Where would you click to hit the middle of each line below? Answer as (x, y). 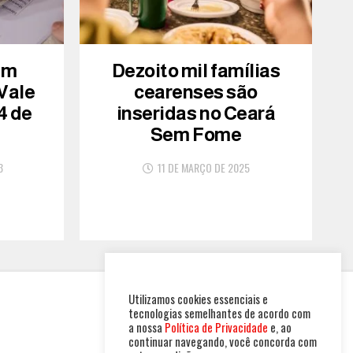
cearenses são (196, 92)
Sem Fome (196, 134)
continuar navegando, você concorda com (223, 342)
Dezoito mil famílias (196, 71)
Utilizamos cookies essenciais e (198, 299)
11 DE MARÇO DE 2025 (203, 167)
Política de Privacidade (216, 327)
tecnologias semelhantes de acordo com (219, 313)
